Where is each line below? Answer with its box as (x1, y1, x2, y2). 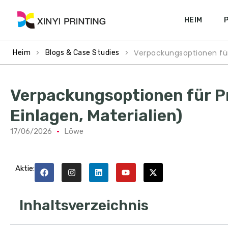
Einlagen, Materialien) (10, 106, 183, 125)
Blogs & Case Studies (45, 48, 120, 57)
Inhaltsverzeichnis (19, 197, 149, 214)
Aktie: (15, 164, 35, 173)
